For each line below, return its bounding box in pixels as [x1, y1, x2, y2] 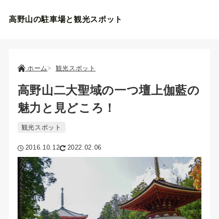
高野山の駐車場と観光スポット [8, 15, 123, 23]
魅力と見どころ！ [17, 101, 116, 114]
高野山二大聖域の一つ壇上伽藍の [17, 84, 200, 97]
